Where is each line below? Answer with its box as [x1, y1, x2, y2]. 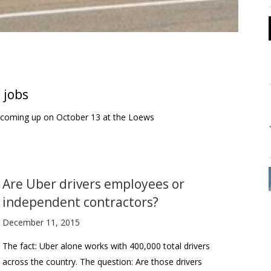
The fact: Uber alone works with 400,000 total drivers [2, 240, 210, 252]
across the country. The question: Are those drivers [2, 255, 202, 267]
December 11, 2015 [2, 216, 80, 228]
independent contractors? [2, 193, 158, 211]
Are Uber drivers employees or [2, 175, 184, 192]
